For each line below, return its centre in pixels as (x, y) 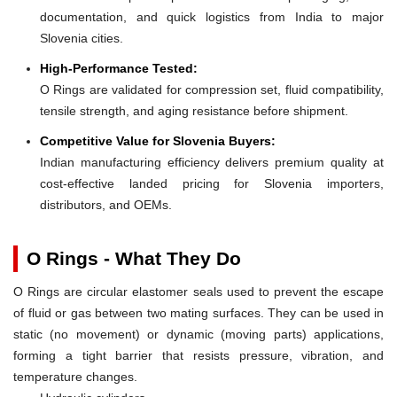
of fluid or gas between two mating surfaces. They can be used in (198, 312)
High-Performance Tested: (119, 68)
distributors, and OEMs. (106, 204)
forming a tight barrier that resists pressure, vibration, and (198, 355)
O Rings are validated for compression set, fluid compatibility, (212, 89)
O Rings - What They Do (134, 258)
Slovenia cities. (82, 38)
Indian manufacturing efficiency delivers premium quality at (212, 162)
